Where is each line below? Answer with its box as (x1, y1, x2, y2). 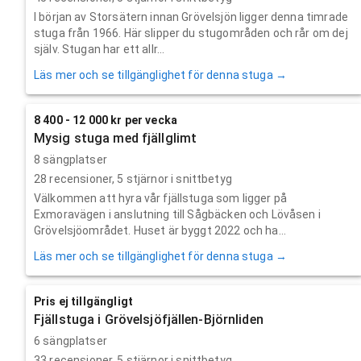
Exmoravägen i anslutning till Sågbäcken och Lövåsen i (34, 207, 321, 221)
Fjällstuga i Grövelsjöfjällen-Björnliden (34, 311, 263, 327)
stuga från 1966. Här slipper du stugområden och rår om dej (34, 26, 348, 39)
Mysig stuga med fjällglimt (34, 130, 197, 146)
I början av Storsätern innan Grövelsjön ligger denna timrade (34, 10, 348, 23)
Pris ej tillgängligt (34, 294, 133, 308)
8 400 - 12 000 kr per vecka (34, 113, 178, 127)
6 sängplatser (34, 334, 107, 347)
